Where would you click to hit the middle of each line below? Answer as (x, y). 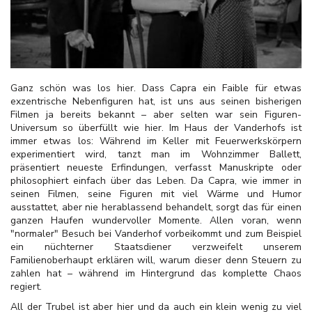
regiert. (26, 287)
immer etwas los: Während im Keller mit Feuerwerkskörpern (156, 141)
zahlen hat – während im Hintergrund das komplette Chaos (156, 274)
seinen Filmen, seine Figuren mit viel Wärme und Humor (156, 194)
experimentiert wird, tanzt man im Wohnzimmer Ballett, (156, 155)
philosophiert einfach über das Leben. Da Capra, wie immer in (156, 181)
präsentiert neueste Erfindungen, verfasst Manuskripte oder (156, 168)
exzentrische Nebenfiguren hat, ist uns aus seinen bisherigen (156, 102)
